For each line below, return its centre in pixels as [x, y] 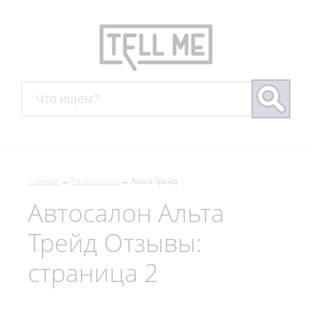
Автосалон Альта [126, 212]
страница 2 [93, 272]
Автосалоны [95, 180]
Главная [43, 180]
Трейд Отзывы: [115, 242]
